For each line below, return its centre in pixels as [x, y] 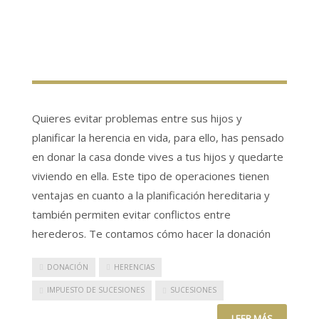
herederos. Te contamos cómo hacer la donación [151, 233]
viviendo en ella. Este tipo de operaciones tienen [151, 176]
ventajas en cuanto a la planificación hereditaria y [151, 195]
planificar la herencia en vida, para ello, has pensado [158, 137]
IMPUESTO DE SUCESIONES [96, 290]
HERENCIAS [134, 267]
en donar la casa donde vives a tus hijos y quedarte [158, 156]
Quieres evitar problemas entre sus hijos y [137, 118]
